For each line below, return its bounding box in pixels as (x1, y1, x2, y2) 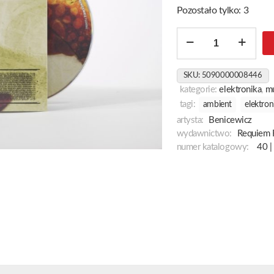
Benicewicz (209, 115, 252, 125)
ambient (202, 100, 232, 109)
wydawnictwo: (176, 128, 232, 138)
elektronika (219, 84, 262, 94)
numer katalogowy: (176, 142, 249, 152)
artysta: (176, 115, 204, 125)
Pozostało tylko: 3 (176, 5, 249, 15)
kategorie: (179, 84, 220, 94)
